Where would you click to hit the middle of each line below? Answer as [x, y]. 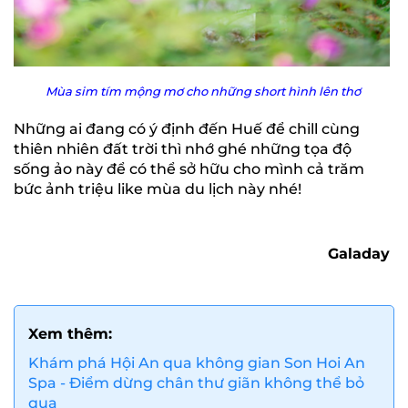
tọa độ [328, 149]
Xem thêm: [70, 334]
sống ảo [43, 169]
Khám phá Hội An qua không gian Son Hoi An [197, 363]
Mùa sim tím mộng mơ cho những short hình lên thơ [202, 91]
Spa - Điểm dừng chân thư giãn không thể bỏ [196, 383]
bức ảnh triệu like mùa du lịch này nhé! [158, 189]
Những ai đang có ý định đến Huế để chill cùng [187, 129]
